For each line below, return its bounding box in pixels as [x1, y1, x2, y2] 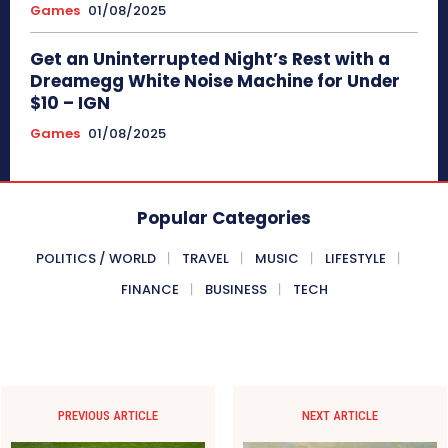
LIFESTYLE [325, 249, 386, 268]
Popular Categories [137, 206, 311, 230]
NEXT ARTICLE [301, 408, 378, 423]
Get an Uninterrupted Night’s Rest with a [30, 47, 390, 71]
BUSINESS [204, 280, 267, 299]
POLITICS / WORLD [36, 249, 156, 268]
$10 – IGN [30, 91, 110, 115]
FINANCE [120, 280, 179, 299]
